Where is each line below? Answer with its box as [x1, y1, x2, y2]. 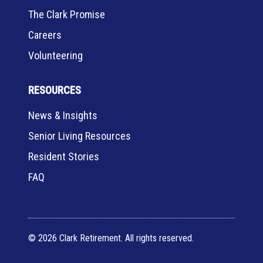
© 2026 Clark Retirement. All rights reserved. [28, 232, 194, 244]
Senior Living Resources [28, 130, 131, 142]
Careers [28, 29, 62, 41]
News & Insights [28, 109, 97, 122]
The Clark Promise [28, 8, 105, 21]
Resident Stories [28, 150, 99, 163]
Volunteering [28, 49, 83, 62]
